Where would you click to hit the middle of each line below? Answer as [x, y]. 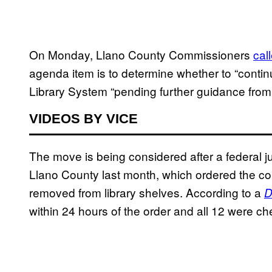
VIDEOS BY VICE [83, 119]
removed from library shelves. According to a [147, 192]
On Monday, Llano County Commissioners [141, 55]
